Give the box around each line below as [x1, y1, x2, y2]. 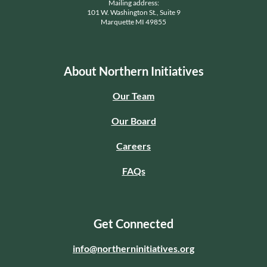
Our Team [113, 89, 154, 101]
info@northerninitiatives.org [73, 242, 194, 254]
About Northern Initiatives [63, 63, 204, 78]
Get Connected [94, 216, 173, 231]
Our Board [111, 114, 156, 126]
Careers [116, 139, 151, 151]
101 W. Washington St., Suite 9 [86, 7, 181, 17]
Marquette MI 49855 [101, 17, 166, 26]
